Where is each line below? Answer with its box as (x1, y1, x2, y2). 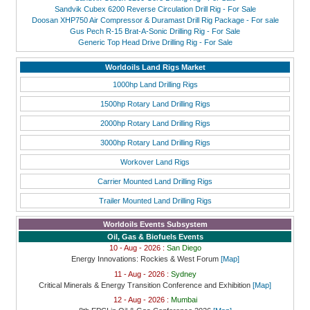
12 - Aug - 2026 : (113, 295, 171, 304)
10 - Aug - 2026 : (109, 244, 167, 253)
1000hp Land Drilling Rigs (112, 80, 198, 89)
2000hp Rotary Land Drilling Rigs (100, 118, 210, 127)
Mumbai (170, 295, 197, 304)
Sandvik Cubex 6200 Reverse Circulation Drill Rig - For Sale (54, 5, 256, 14)
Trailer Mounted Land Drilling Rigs (98, 196, 212, 205)
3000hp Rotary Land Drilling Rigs (100, 138, 210, 147)
